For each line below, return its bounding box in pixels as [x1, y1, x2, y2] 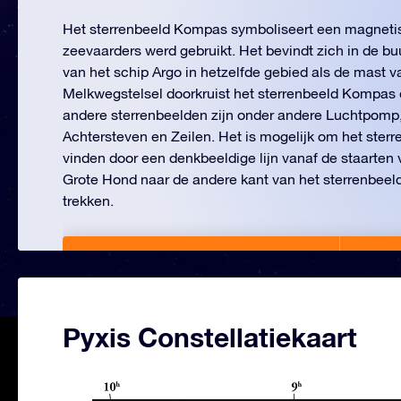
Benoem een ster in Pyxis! [114, 254, 321, 275]
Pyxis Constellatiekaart [63, 321, 357, 354]
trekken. [63, 192, 114, 209]
